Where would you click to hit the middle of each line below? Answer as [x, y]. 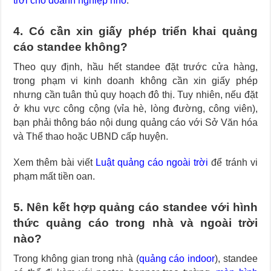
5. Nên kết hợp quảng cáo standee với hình [135, 207]
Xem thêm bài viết [54, 163]
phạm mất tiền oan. [54, 177]
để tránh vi [233, 163]
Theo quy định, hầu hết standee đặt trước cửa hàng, [135, 67]
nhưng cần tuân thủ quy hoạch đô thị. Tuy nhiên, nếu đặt [135, 95]
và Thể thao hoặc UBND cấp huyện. [91, 137]
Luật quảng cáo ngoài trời [152, 163]
